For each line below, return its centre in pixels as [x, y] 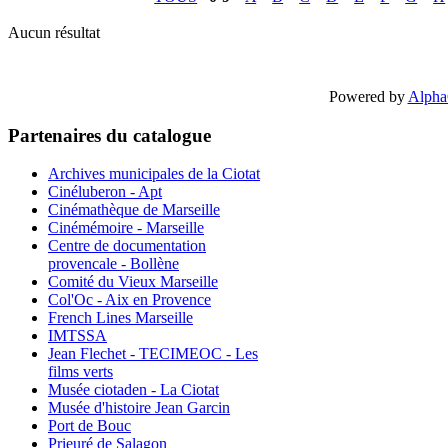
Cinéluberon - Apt [105, 192]
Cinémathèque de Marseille [134, 210]
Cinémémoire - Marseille [126, 228]
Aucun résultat [54, 32]
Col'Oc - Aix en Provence [129, 300]
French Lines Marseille [120, 318]
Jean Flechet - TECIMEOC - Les [153, 354]
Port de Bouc [89, 426]
